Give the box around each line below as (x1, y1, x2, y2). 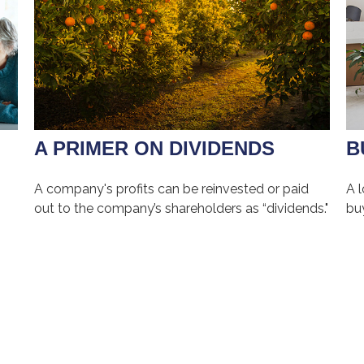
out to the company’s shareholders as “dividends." (34, 200, 329, 216)
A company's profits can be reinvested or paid (34, 180, 310, 197)
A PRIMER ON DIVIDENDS (34, 136, 275, 159)
